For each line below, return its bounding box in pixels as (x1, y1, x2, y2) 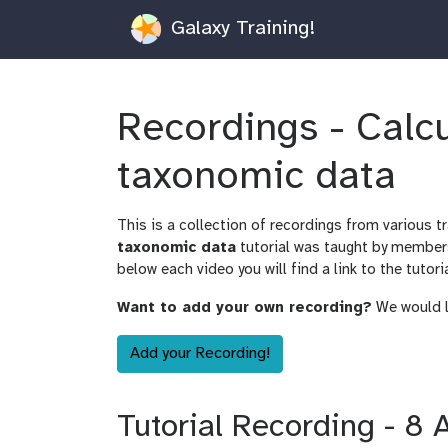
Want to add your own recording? (117, 299, 372, 316)
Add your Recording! (130, 344, 270, 362)
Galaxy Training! (164, 17, 315, 39)
